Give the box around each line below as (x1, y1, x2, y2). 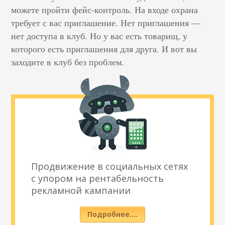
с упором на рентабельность (31, 172, 164, 185)
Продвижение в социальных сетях (31, 160, 188, 173)
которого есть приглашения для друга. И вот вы (11, 43, 197, 55)
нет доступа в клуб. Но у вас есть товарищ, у (11, 30, 188, 42)
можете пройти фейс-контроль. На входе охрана (11, 4, 198, 16)
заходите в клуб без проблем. (11, 56, 125, 68)
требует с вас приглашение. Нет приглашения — (11, 17, 201, 29)
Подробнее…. (87, 209, 138, 219)
